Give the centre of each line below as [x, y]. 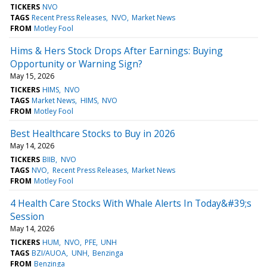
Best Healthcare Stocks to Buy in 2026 [93, 133]
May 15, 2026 [32, 76]
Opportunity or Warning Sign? [76, 63]
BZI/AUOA [49, 253]
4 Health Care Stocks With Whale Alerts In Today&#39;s [131, 203]
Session [27, 216]
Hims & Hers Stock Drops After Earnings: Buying [117, 50]
